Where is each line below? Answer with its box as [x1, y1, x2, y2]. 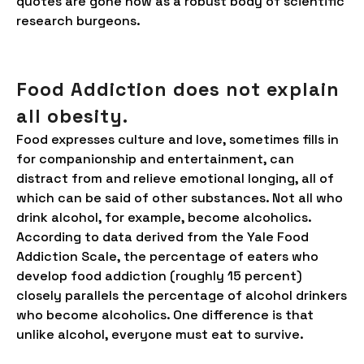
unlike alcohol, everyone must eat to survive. [16, 326, 304, 343]
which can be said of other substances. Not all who [16, 189, 343, 206]
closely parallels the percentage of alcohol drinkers [16, 287, 347, 304]
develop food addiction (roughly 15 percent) [16, 267, 302, 284]
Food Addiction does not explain [16, 77, 340, 102]
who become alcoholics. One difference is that [16, 306, 314, 323]
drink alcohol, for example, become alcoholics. [16, 209, 311, 226]
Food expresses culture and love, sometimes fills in [16, 131, 339, 148]
